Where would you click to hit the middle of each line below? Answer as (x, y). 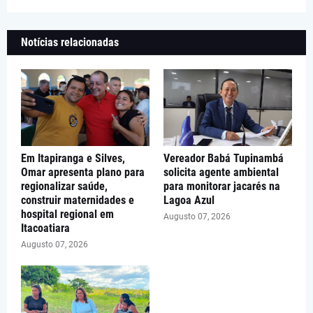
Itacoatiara (45, 228)
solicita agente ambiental (221, 172)
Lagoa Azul (189, 200)
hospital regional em (67, 214)
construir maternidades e (78, 200)
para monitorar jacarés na (222, 186)
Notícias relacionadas (70, 42)
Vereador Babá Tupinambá (224, 158)
